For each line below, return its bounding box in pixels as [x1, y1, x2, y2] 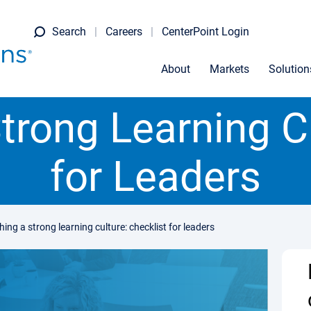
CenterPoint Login [162, 25, 249, 38]
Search [52, 25, 86, 38]
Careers [106, 25, 142, 38]
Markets [210, 62, 249, 76]
